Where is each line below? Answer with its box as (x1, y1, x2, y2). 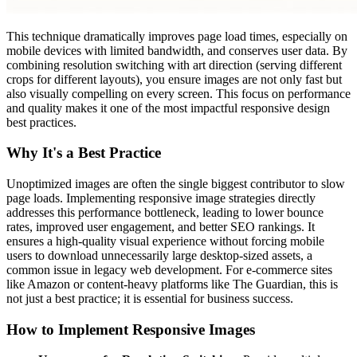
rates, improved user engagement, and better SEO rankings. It (6, 220, 315, 233)
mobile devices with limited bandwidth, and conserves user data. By (6, 43, 347, 57)
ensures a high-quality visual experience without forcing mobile (6, 234, 324, 248)
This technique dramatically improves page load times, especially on (6, 29, 347, 43)
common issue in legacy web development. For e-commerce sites (6, 263, 332, 277)
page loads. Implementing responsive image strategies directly (6, 191, 316, 205)
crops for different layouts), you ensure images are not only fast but (6, 72, 342, 86)
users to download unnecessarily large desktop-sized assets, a (6, 249, 312, 262)
